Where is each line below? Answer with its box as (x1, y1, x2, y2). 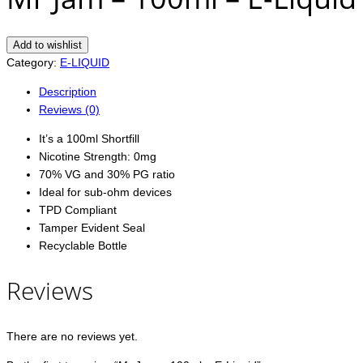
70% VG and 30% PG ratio (39, 168, 175, 181)
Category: (6, 56, 60, 70)
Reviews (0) (39, 103, 100, 117)
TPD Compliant (39, 203, 117, 217)
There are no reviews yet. (6, 330, 138, 344)
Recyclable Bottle (39, 239, 127, 253)
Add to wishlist (13, 39, 82, 52)
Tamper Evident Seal (39, 221, 145, 235)
